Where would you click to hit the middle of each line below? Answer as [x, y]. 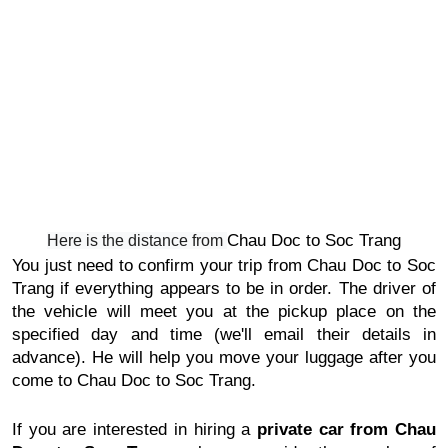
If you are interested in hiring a [134, 429]
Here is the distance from [137, 241]
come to [44, 380]
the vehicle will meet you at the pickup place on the [224, 311]
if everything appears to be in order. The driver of [245, 288]
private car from [326, 429]
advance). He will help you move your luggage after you [224, 357]
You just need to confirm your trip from [160, 265]
